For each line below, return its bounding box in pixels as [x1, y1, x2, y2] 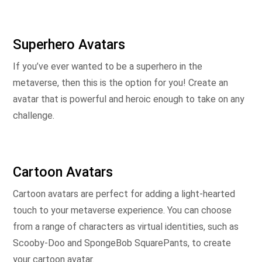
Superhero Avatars [13, 36, 125, 53]
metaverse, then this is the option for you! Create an [13, 77, 228, 88]
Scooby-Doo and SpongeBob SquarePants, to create [13, 237, 231, 249]
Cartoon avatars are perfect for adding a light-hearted [13, 188, 235, 199]
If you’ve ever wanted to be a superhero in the [13, 61, 202, 72]
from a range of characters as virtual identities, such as [13, 221, 239, 232]
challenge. [13, 110, 54, 121]
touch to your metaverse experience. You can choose [13, 205, 232, 216]
